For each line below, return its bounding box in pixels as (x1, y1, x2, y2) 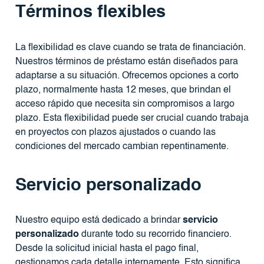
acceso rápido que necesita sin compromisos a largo (15, 99, 235, 109)
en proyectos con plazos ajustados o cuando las (15, 127, 216, 137)
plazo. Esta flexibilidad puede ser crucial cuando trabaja (15, 113, 249, 123)
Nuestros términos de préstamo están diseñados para (15, 57, 238, 67)
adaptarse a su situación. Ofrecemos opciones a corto (15, 71, 239, 81)
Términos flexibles (15, 4, 166, 22)
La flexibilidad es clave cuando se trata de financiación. (15, 42, 246, 52)
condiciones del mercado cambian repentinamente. (15, 141, 229, 151)
